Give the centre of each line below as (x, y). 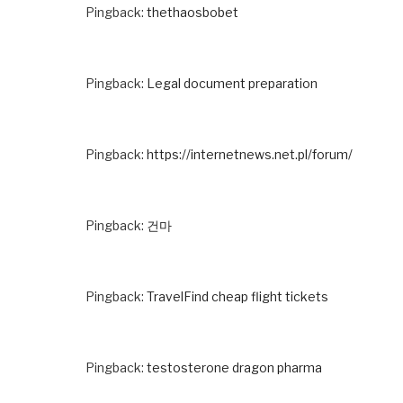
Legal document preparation (232, 83)
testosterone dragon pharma (234, 367)
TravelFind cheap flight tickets (237, 296)
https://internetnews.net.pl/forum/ (250, 154)
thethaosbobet (193, 12)
